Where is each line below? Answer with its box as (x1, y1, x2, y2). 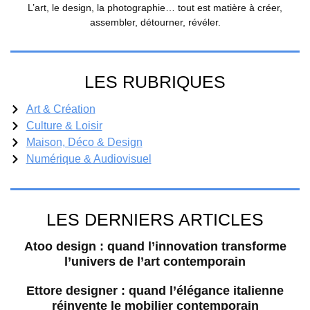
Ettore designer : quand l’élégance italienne (26, 284, 284, 298)
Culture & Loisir (26, 120, 102, 132)
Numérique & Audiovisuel (26, 153, 152, 165)
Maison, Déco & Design (26, 136, 143, 149)
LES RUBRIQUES (84, 72, 226, 92)
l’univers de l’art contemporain (64, 255, 246, 269)
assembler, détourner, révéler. (89, 17, 221, 28)
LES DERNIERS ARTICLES (46, 210, 264, 230)
